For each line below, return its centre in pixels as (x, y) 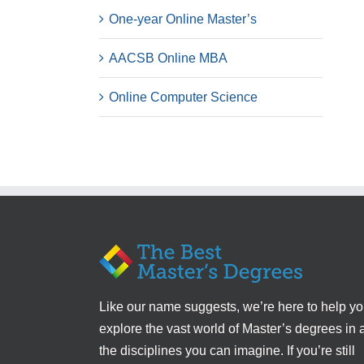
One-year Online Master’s (183, 19)
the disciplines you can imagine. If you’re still (227, 351)
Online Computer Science (183, 97)
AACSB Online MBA (168, 58)
